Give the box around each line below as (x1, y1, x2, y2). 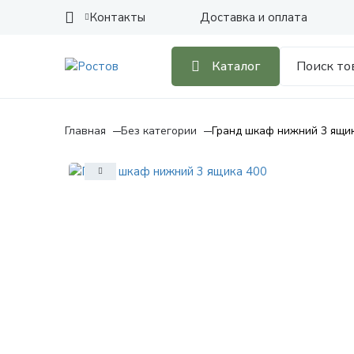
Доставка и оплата (200, 9, 307, 25)
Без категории (121, 123, 197, 138)
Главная (65, 123, 106, 138)
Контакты (89, 9, 145, 25)
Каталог (212, 58, 260, 75)
